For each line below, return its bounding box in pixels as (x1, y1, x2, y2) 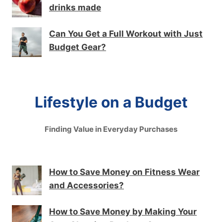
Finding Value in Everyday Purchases (45, 124, 177, 134)
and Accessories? (49, 180, 124, 191)
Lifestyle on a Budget (34, 93, 188, 111)
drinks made (49, 2, 101, 13)
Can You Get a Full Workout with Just (49, 29, 203, 39)
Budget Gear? (49, 42, 106, 53)
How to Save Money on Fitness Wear (49, 167, 200, 177)
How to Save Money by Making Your (49, 207, 197, 217)
